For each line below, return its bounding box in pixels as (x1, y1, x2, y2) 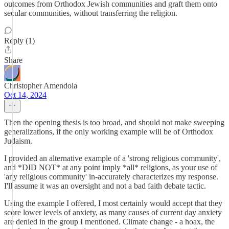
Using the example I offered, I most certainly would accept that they (4, 199, 222, 208)
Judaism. (4, 136, 32, 145)
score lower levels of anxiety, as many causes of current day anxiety (4, 208, 222, 217)
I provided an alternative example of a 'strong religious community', (4, 154, 221, 163)
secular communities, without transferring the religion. (4, 9, 177, 17)
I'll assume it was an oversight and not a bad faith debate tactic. (4, 181, 206, 190)
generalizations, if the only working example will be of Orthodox (4, 127, 213, 136)
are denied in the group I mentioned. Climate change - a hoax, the (4, 217, 215, 226)
